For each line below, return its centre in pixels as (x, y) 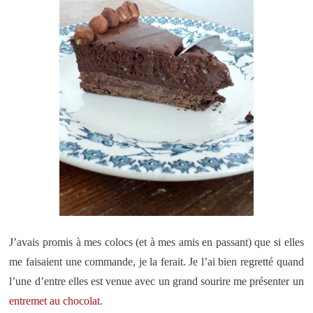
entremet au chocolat (55, 301)
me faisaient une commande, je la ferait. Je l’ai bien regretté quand (156, 262)
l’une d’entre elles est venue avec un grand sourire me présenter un (156, 282)
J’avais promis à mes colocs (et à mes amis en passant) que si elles (156, 242)
